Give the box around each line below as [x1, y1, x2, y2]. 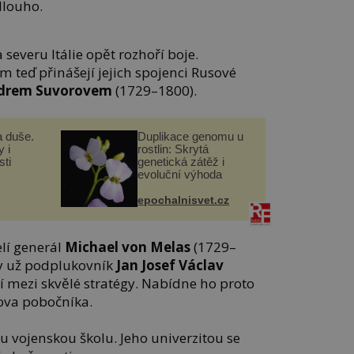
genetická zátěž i [137, 154, 225, 168]
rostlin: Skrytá [137, 141, 209, 156]
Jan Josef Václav [116, 256, 224, 275]
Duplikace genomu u [137, 129, 244, 143]
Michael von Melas [65, 238, 191, 257]
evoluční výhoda [137, 167, 223, 181]
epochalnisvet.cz [137, 193, 230, 206]
